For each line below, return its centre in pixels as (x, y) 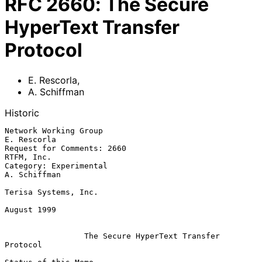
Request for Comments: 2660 (65, 148)
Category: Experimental (56, 166)
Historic (22, 113)
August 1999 (30, 209)
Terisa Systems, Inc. (51, 192)
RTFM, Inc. (28, 157)
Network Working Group (54, 130)
